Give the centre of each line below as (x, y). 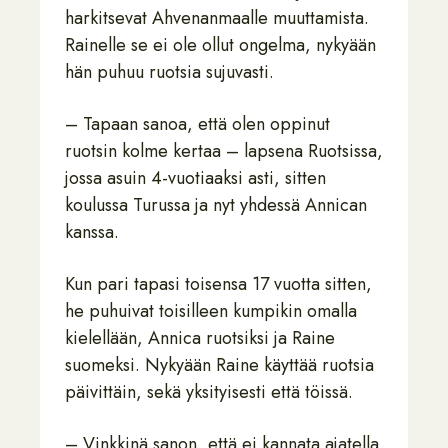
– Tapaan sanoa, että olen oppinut (197, 124)
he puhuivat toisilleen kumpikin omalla (211, 311)
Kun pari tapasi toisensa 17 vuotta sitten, (218, 284)
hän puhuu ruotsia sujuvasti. (169, 72)
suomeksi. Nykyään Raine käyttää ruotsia (219, 365)
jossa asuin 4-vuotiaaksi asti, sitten (195, 178)
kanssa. (92, 232)
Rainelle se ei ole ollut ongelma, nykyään (220, 45)
